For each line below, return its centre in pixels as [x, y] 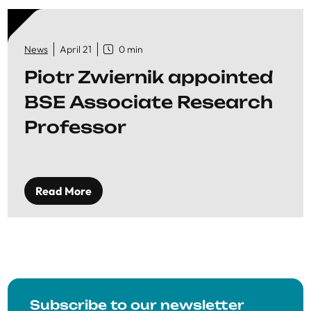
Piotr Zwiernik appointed [149, 77]
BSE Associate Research [149, 102]
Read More [64, 191]
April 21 [76, 49]
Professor [75, 127]
